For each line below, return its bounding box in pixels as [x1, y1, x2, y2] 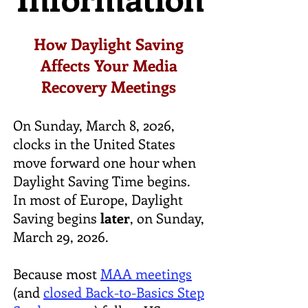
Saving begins [13, 208, 100, 227]
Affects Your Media [40, 54, 177, 76]
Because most [13, 264, 100, 283]
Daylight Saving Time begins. [13, 171, 190, 190]
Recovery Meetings [41, 76, 176, 97]
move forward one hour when [13, 153, 196, 171]
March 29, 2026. [13, 227, 109, 245]
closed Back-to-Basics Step [43, 283, 204, 301]
